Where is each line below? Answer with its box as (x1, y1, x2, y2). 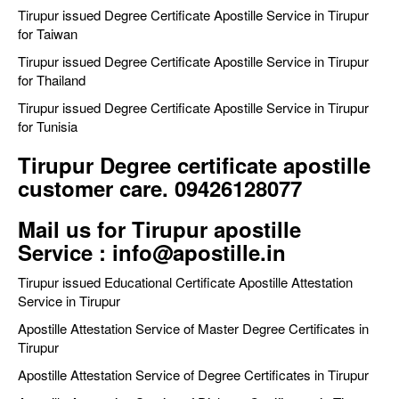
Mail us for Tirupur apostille (18, 214, 301, 245)
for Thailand (18, 70, 85, 90)
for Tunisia (18, 117, 77, 136)
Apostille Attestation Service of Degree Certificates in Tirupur (18, 365, 369, 385)
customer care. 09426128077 (18, 173, 302, 204)
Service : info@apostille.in (18, 237, 286, 268)
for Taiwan (18, 24, 77, 44)
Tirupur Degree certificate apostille (18, 150, 370, 181)
